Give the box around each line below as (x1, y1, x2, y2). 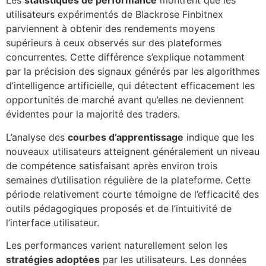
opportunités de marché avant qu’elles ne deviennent (6, 94, 244, 106)
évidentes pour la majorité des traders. (6, 108, 180, 121)
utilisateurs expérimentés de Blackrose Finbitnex (6, 8, 223, 21)
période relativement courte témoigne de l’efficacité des (6, 188, 259, 200)
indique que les (183, 131, 254, 143)
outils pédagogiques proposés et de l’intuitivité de (6, 202, 232, 214)
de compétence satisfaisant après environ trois (6, 159, 217, 172)
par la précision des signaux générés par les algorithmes (6, 65, 259, 78)
